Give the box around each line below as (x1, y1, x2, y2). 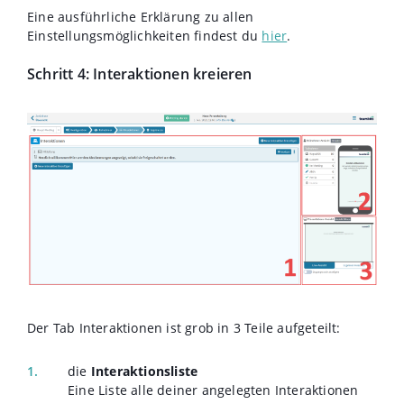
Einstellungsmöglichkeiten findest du (27, 26, 262, 44)
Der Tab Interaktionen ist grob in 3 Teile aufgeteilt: (27, 319, 341, 337)
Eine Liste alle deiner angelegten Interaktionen (68, 381, 359, 399)
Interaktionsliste (90, 363, 198, 381)
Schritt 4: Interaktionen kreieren (27, 63, 252, 84)
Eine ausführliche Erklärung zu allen (27, 7, 254, 25)
